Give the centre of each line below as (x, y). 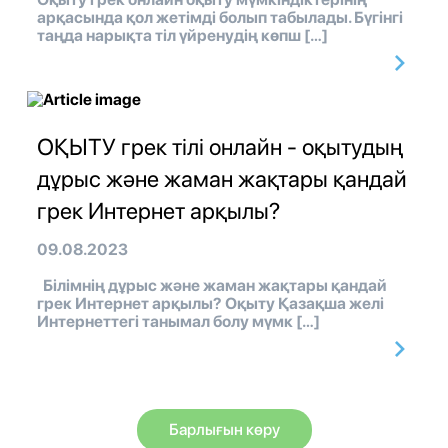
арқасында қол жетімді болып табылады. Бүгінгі (220, 18)
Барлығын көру (224, 430)
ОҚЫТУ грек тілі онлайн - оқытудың (220, 147)
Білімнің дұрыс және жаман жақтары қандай (212, 286)
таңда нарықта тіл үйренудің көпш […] (182, 36)
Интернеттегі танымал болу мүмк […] (178, 322)
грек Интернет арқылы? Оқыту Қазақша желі (210, 304)
